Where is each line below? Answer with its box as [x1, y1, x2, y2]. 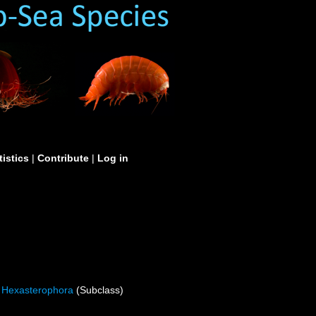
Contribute [37, 152, 89, 164]
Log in [97, 152, 128, 164]
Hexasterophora [1, 284, 74, 296]
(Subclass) [73, 284, 124, 296]
